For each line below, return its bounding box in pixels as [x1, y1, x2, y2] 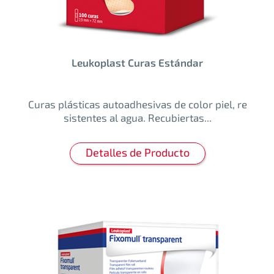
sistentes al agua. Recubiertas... [63, 111, 212, 124]
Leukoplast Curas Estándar [72, 56, 203, 69]
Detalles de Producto [85, 146, 190, 160]
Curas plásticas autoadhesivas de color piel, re [28, 98, 247, 111]
